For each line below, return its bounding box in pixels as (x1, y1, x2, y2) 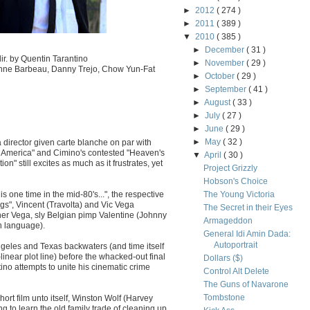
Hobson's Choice (203, 176, 268, 186)
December (205, 45, 247, 55)
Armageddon (203, 216, 253, 226)
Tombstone (203, 293, 245, 302)
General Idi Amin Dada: (203, 229, 291, 239)
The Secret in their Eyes (203, 203, 293, 212)
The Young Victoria (203, 190, 275, 199)
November (205, 58, 247, 68)
